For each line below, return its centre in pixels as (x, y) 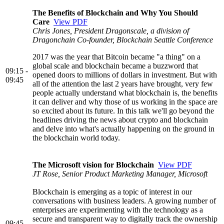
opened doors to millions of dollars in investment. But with (125, 74)
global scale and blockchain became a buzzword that (115, 65)
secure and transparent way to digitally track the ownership (125, 218)
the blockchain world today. (76, 137)
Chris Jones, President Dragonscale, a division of (111, 30)
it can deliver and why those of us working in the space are (125, 101)
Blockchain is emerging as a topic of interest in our (112, 191)
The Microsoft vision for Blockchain (95, 164)
